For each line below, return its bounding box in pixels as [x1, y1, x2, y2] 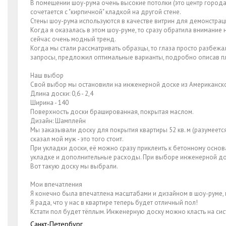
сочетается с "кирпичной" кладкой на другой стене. [30, 7, 181, 16]
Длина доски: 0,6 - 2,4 [30, 89, 93, 98]
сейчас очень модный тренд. [30, 34, 116, 43]
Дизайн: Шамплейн [30, 116, 86, 125]
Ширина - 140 [30, 98, 69, 107]
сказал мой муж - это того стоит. [30, 134, 124, 143]
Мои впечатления [30, 180, 82, 189]
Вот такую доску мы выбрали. [30, 161, 118, 171]
